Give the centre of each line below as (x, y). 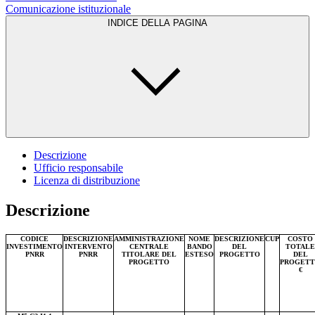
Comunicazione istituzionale (68, 8)
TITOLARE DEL (149, 254)
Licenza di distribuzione (87, 180)
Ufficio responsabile (78, 167)
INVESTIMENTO (34, 246)
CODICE (34, 238)
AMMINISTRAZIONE (149, 238)
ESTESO (199, 254)
